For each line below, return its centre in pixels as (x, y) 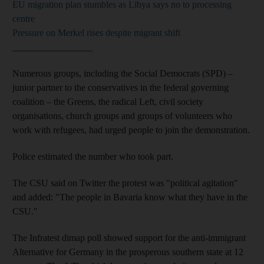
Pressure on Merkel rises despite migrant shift (96, 32)
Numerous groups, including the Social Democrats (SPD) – (123, 73)
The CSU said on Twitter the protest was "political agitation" (125, 183)
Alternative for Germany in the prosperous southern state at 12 (128, 252)
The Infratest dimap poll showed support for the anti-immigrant (129, 237)
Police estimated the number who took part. (93, 156)
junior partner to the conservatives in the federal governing (121, 87)
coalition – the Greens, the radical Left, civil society (108, 101)
